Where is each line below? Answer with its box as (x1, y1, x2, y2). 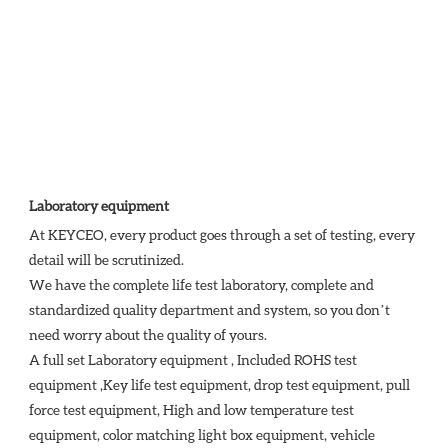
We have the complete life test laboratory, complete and (29, 275, 374, 293)
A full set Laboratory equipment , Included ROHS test (29, 350, 357, 368)
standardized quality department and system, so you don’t (29, 300, 390, 318)
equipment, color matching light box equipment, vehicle (29, 425, 375, 443)
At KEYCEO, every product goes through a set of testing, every (29, 225, 415, 243)
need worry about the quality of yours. (29, 325, 270, 343)
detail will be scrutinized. (29, 250, 184, 268)
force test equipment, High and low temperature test (29, 400, 354, 418)
